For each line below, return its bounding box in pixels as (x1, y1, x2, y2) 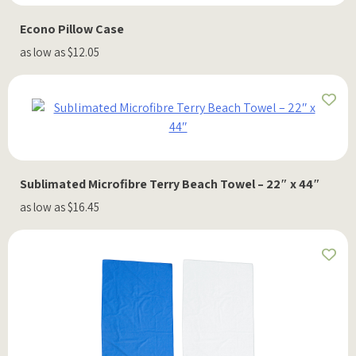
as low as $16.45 (20, 199, 99, 215)
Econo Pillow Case (20, 20, 124, 37)
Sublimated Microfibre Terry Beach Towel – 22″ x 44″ (20, 175, 320, 192)
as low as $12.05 (20, 44, 99, 60)
